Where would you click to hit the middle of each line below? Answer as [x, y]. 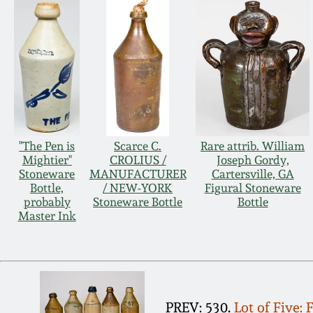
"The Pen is [47, 146]
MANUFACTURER [138, 174]
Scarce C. [138, 146]
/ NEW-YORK [138, 188]
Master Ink [47, 216]
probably [47, 202]
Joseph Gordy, [253, 160]
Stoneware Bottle [138, 202]
